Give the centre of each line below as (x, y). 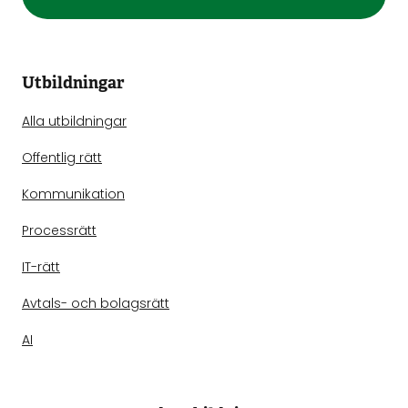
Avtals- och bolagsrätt (96, 303)
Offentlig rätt (62, 158)
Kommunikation (73, 194)
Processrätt (59, 230)
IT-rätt (41, 267)
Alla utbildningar (74, 121)
